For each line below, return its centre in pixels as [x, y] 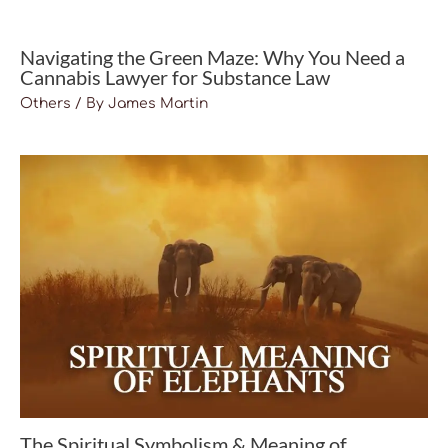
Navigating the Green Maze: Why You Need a [212, 56]
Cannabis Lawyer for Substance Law [175, 76]
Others [45, 103]
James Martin [158, 103]
